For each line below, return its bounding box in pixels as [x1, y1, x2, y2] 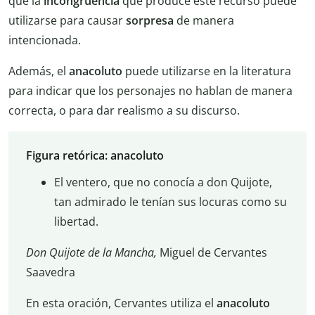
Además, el [8, 63, 69, 79]
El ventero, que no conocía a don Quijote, [53, 174, 272, 190]
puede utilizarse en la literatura [122, 63, 291, 79]
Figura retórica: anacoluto [25, 147, 164, 163]
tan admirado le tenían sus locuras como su [53, 193, 287, 210]
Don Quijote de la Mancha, [25, 244, 160, 260]
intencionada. [8, 32, 81, 48]
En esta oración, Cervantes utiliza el [25, 295, 217, 311]
